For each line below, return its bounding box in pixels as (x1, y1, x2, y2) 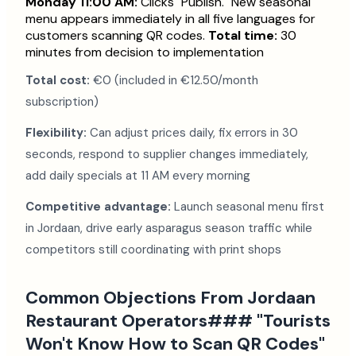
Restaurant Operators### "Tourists (25, 309, 331, 333)
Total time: (208, 27, 277, 44)
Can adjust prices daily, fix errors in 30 (87, 125, 298, 141)
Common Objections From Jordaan (25, 286, 315, 310)
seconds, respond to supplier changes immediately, (25, 146, 308, 163)
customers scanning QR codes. (25, 27, 208, 44)
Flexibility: (25, 125, 87, 141)
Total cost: (25, 72, 90, 89)
